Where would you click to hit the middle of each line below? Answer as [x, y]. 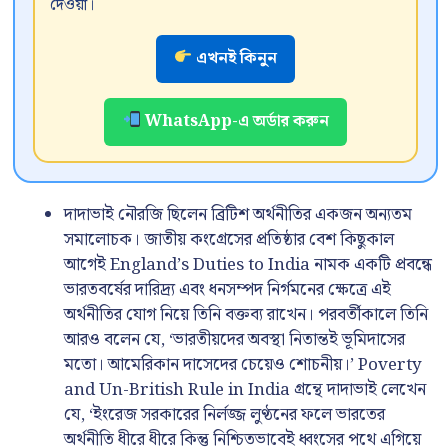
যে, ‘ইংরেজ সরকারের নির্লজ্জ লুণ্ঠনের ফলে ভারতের [224, 414]
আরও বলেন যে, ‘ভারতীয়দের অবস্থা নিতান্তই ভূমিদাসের [234, 339]
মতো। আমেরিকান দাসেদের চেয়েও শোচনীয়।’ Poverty [243, 364]
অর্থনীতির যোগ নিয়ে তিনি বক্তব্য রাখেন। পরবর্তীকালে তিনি [246, 314]
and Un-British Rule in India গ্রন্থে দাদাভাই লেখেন [245, 389]
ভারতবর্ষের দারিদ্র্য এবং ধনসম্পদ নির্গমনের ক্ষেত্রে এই [227, 289]
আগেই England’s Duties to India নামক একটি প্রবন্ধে [248, 264]
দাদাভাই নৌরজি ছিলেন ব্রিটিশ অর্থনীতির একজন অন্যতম [238, 214]
